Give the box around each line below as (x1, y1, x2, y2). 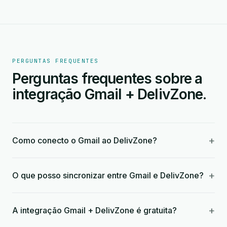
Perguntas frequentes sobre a (12, 70, 203, 87)
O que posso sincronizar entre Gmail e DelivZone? (12, 170, 204, 180)
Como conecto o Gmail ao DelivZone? (12, 135, 157, 145)
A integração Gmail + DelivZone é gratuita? (12, 205, 177, 215)
